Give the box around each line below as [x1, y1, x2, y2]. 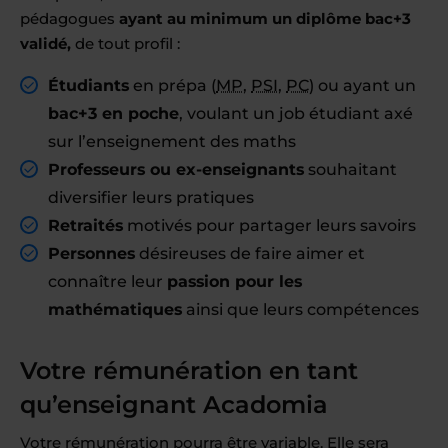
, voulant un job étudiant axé [179, 104, 413, 123]
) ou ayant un [309, 76, 416, 95]
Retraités [48, 216, 123, 235]
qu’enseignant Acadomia [20, 390, 328, 419]
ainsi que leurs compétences [182, 300, 419, 319]
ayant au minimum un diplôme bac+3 [119, 9, 411, 28]
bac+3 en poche [48, 104, 179, 123]
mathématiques [48, 300, 182, 319]
